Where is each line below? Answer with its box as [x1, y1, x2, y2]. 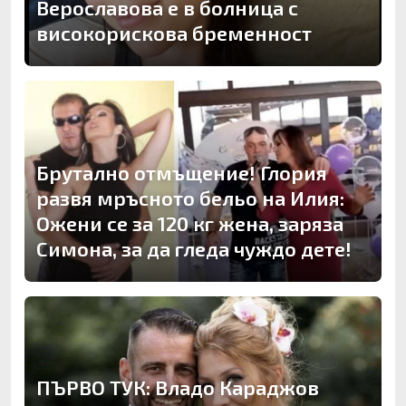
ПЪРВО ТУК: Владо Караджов [36, 375, 319, 400]
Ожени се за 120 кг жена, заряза [36, 210, 343, 235]
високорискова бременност [36, 21, 312, 45]
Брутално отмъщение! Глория [36, 159, 327, 184]
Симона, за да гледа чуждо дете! [36, 236, 352, 260]
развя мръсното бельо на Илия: [36, 185, 344, 209]
